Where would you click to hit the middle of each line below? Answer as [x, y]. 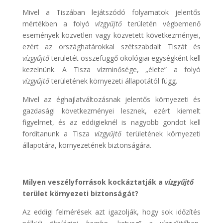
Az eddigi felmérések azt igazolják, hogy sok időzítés [111, 212]
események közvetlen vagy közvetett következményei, [111, 35]
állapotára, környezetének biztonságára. [87, 145]
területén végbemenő [162, 23]
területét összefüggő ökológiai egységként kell [126, 58]
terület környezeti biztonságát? [80, 193]
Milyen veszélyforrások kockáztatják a [93, 182]
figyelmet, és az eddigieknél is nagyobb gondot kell [111, 122]
